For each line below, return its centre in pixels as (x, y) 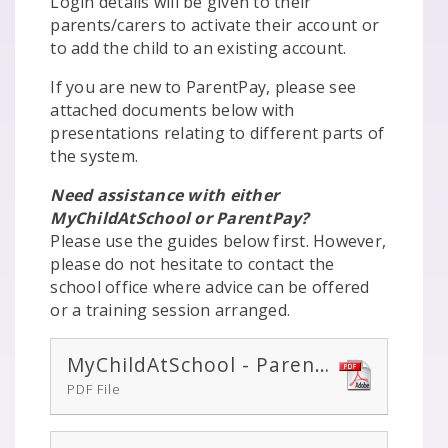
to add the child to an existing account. (200, 47)
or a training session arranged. (170, 309)
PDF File (94, 388)
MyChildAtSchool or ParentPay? (180, 217)
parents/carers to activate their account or (215, 24)
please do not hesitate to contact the (192, 263)
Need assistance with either (165, 194)
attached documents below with (172, 109)
